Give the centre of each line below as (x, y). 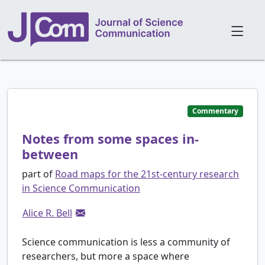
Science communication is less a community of (126, 242)
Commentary (216, 111)
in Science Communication (81, 188)
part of (37, 174)
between (50, 154)
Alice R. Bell (47, 213)
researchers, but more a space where (106, 256)
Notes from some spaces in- (110, 139)
